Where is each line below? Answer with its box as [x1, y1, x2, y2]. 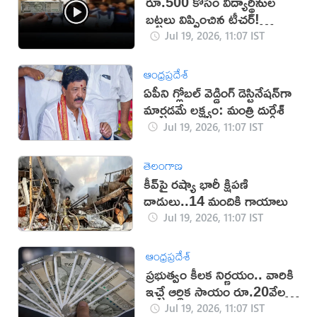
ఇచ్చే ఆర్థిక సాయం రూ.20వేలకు [145, 277, 296, 304]
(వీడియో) [145, 22, 191, 49]
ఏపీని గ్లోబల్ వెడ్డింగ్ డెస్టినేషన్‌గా [144, 79, 292, 106]
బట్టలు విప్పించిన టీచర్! [145, 5, 260, 32]
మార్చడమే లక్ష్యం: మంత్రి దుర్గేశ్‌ [144, 96, 285, 123]
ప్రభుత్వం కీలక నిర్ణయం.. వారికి [145, 260, 294, 287]
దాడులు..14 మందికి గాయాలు [144, 187, 289, 214]
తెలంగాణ [144, 154, 183, 177]
